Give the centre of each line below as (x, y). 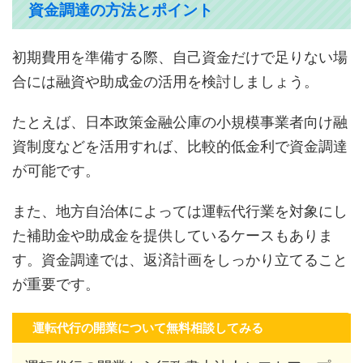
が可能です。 (56, 171)
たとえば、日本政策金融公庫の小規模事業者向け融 (180, 122)
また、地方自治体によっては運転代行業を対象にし (180, 211)
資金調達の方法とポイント (121, 11)
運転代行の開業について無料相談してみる (148, 328)
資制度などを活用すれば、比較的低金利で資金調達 (180, 147)
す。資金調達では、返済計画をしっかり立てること (180, 260)
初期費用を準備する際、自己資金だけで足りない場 (180, 58)
